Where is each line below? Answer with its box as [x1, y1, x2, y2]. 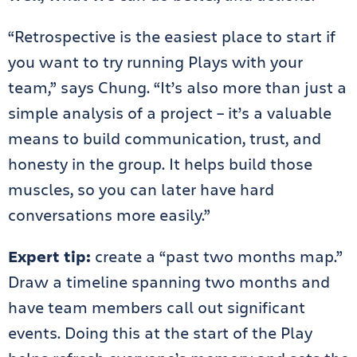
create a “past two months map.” [95, 245, 343, 268]
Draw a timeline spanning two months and [8, 271, 330, 293]
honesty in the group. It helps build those [8, 153, 312, 175]
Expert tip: [8, 245, 95, 268]
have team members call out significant [8, 296, 305, 319]
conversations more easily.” [8, 204, 210, 226]
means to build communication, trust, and [8, 127, 321, 150]
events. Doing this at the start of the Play [8, 322, 312, 344]
